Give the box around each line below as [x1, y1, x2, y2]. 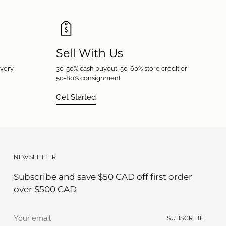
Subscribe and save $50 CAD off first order [14, 172, 193, 182]
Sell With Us [55, 46, 123, 60]
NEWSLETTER [14, 154, 56, 161]
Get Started [55, 92, 96, 102]
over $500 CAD [14, 184, 77, 194]
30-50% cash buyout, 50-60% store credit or [55, 64, 187, 72]
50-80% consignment [55, 73, 121, 82]
